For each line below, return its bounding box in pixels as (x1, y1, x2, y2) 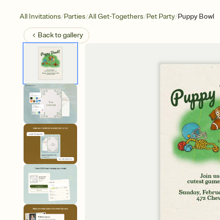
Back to (38, 31, 63, 39)
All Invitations (20, 12, 61, 21)
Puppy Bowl (178, 12, 214, 21)
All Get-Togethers (88, 12, 143, 21)
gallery (63, 31, 83, 39)
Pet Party (146, 12, 175, 21)
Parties (64, 12, 85, 21)
